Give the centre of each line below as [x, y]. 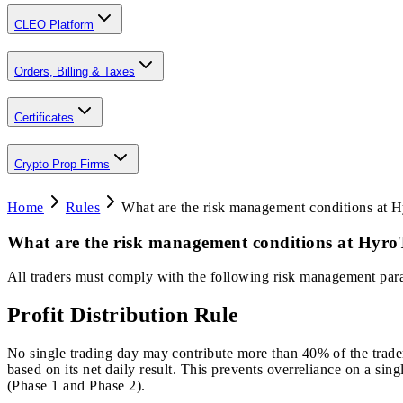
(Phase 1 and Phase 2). [76, 386]
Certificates [44, 118]
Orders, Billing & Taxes [75, 71]
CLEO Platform [54, 24]
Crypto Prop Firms [62, 165]
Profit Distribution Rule [123, 315]
